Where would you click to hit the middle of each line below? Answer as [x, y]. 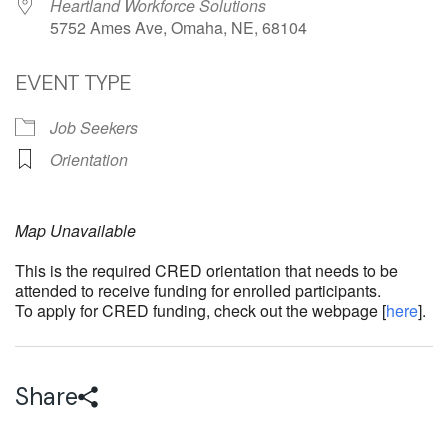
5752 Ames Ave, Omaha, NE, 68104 [178, 27]
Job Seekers [94, 127]
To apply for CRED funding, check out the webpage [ [200, 310]
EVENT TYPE [73, 82]
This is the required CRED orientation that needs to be [206, 270]
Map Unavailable [75, 230]
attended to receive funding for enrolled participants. [198, 290]
